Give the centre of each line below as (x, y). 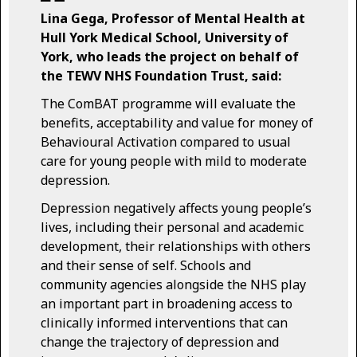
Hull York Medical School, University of (165, 37)
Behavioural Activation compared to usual (166, 141)
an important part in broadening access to (167, 303)
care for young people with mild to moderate (174, 161)
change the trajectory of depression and (160, 341)
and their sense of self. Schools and (146, 265)
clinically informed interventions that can (164, 322)
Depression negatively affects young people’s (176, 208)
